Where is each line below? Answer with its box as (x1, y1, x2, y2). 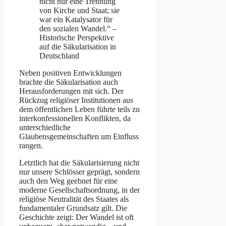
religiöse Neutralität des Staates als (19, 194, 129, 203)
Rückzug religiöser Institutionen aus (19, 95, 133, 104)
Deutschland (39, 51, 79, 60)
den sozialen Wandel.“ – (39, 24, 117, 33)
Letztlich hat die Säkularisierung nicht (19, 158, 139, 167)
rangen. (19, 141, 43, 150)
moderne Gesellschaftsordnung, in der (19, 185, 140, 194)
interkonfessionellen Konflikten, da (19, 114, 131, 123)
